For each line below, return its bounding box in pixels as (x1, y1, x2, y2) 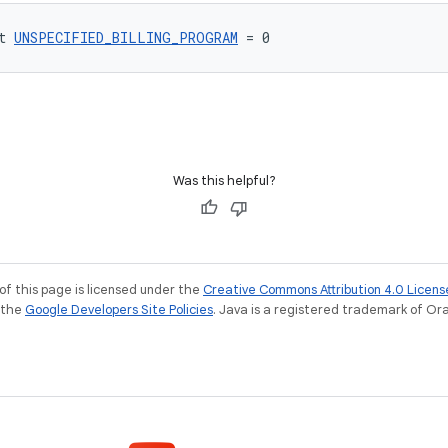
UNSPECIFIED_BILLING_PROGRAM (14, 28, 238, 47)
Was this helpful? (172, 172, 276, 189)
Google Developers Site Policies (25, 301, 213, 318)
